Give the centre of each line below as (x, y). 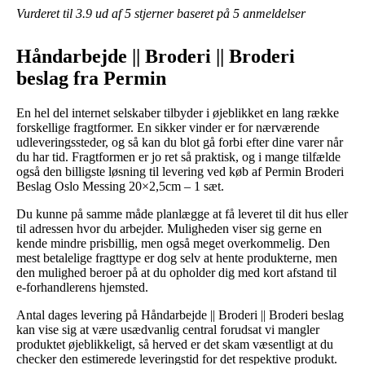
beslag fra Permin (91, 78)
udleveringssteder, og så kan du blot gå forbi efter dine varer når (180, 142)
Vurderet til (46, 13)
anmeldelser (273, 13)
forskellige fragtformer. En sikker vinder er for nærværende (168, 127)
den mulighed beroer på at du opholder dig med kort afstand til (176, 272)
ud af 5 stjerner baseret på (163, 13)
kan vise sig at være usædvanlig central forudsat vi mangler (168, 329)
